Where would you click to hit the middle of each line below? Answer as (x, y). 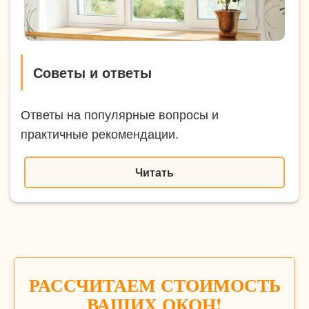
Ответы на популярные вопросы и (120, 113)
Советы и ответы (92, 72)
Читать (154, 172)
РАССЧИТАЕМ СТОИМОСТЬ (154, 285)
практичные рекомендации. (100, 133)
